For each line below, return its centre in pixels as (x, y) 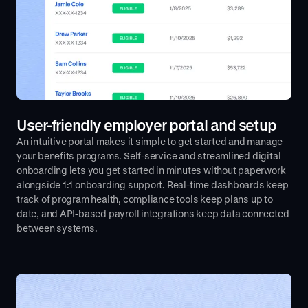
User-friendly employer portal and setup (147, 124)
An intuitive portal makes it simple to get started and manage (150, 141)
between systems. (57, 228)
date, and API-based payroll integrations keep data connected (153, 213)
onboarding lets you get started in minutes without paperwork (151, 170)
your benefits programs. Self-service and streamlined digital (149, 155)
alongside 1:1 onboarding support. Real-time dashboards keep (153, 184)
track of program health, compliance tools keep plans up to (145, 199)
